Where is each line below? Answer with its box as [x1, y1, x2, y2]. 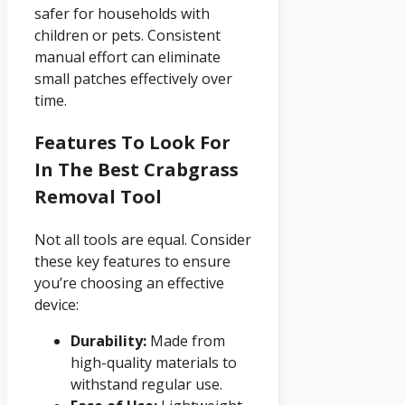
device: [34, 294, 79, 315]
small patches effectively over [34, 68, 232, 89]
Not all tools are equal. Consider [34, 229, 251, 250]
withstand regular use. [71, 373, 222, 394]
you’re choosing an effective [34, 272, 224, 293]
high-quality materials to [71, 352, 237, 372]
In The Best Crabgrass [34, 156, 239, 182]
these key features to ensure [34, 250, 231, 271]
